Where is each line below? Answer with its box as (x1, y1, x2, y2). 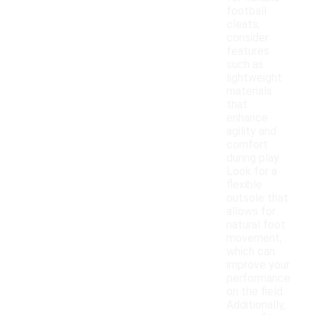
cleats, (226, 18, 260, 32)
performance (226, 271, 290, 285)
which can (226, 245, 275, 259)
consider (226, 31, 269, 45)
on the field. (226, 285, 285, 299)
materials (226, 84, 272, 98)
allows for (226, 205, 276, 219)
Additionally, (226, 298, 285, 312)
